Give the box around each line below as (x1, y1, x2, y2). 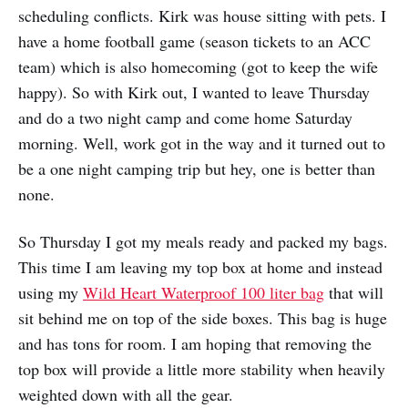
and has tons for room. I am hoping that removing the (18, 331, 372, 354)
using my (18, 280, 83, 303)
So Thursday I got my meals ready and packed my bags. (18, 229, 388, 252)
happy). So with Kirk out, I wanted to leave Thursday (18, 80, 370, 103)
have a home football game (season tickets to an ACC (18, 29, 371, 52)
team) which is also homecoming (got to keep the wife (18, 55, 378, 77)
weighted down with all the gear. (18, 382, 233, 405)
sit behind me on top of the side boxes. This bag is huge (18, 306, 387, 329)
